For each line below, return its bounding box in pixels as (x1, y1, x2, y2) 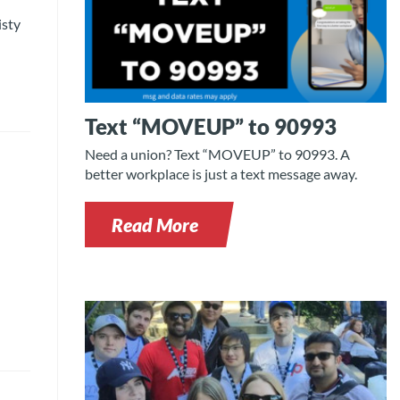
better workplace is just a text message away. (85, 165, 358, 183)
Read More (112, 213, 199, 237)
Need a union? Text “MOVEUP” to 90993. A (85, 146, 351, 163)
